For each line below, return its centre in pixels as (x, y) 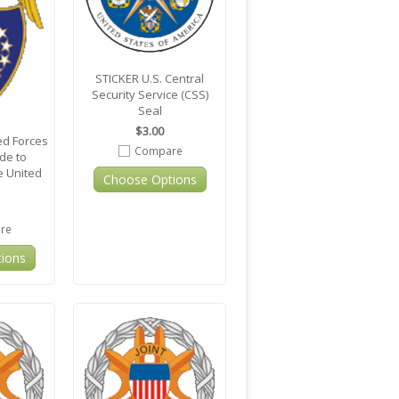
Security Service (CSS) (150, 94)
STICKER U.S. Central (150, 78)
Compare (158, 151)
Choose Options (150, 179)
